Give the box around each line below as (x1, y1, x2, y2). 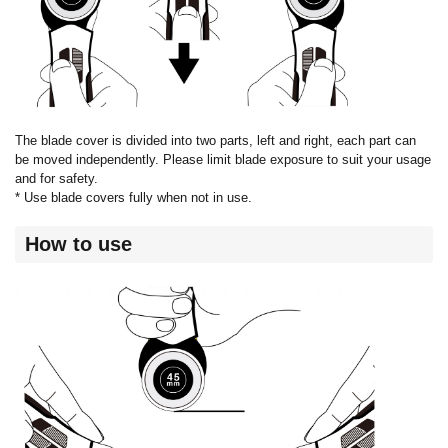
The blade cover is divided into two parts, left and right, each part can (15, 133, 416, 149)
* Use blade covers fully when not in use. (15, 190, 252, 206)
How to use (25, 232, 132, 255)
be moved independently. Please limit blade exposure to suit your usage (15, 152, 431, 168)
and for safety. (15, 171, 98, 187)
